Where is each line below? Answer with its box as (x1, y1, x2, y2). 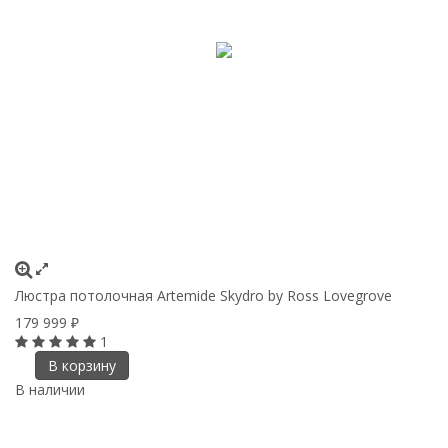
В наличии (15, 379, 85, 399)
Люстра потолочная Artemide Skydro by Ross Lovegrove (15, 285, 392, 305)
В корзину (47, 355, 116, 375)
